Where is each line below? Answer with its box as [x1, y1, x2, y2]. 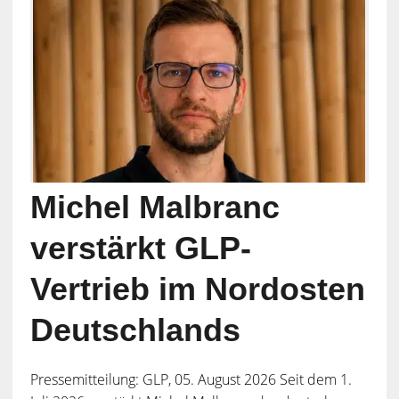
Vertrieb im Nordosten [29, 271, 365, 308]
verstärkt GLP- [29, 230, 251, 267]
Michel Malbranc [29, 189, 280, 226]
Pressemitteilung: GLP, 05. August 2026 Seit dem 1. [29, 370, 352, 390]
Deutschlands [29, 312, 240, 349]
